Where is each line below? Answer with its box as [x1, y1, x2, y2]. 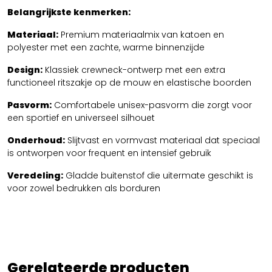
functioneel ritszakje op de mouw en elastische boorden [7, 76, 251, 89]
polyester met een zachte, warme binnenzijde [7, 41, 205, 53]
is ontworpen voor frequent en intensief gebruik [7, 146, 211, 159]
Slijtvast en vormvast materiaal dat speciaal [65, 134, 260, 146]
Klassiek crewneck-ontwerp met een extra [42, 63, 225, 76]
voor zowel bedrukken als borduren [7, 182, 160, 194]
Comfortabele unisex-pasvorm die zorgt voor [52, 98, 252, 111]
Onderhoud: [7, 134, 65, 146]
